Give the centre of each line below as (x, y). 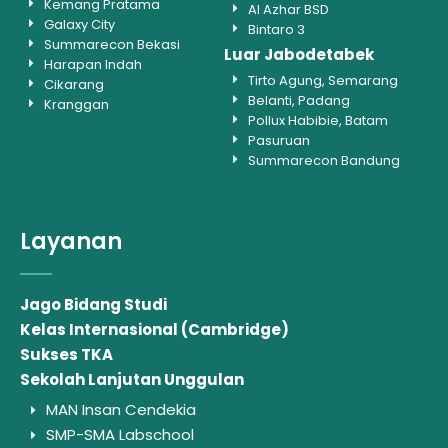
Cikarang (74, 85)
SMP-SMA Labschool (120, 435)
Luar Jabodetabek (299, 55)
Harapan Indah (93, 65)
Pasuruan (279, 141)
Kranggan (77, 105)
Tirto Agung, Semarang (323, 81)
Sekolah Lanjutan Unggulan (132, 380)
